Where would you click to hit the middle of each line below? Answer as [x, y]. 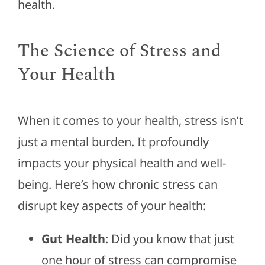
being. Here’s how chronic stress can [117, 185]
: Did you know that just [169, 239]
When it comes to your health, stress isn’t [130, 121]
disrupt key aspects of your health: [112, 206]
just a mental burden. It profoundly [113, 142]
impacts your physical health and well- [122, 163]
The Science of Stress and [119, 51]
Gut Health [73, 239]
